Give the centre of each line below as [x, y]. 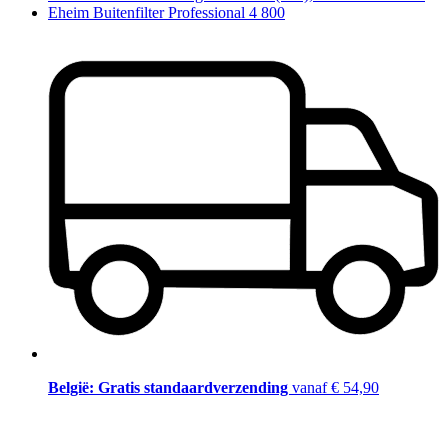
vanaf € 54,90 [335, 387]
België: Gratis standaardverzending [170, 387]
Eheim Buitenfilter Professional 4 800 [166, 12]
